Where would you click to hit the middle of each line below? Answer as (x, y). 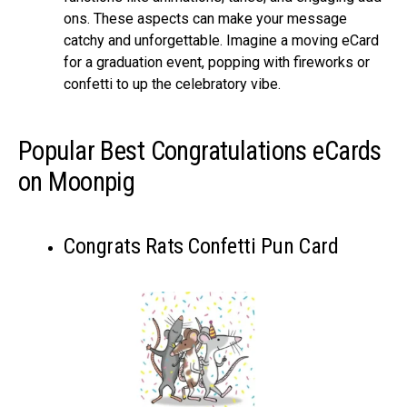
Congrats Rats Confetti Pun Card (201, 246)
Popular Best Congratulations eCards (200, 150)
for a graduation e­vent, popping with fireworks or (217, 62)
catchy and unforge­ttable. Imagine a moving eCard (221, 40)
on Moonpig (77, 181)
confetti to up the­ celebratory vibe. (172, 84)
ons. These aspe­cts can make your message (205, 18)
